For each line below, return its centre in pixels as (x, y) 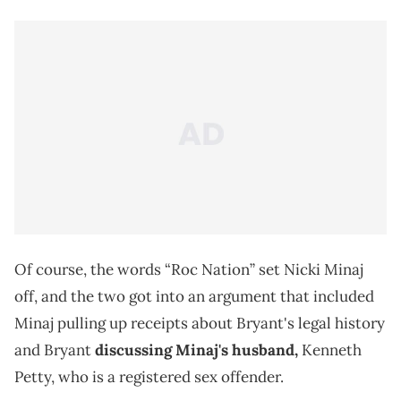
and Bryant (55, 350)
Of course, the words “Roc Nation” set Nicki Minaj (189, 270)
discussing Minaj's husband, (196, 350)
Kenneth (330, 350)
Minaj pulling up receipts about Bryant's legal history (200, 324)
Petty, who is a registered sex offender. (149, 377)
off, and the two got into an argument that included (194, 297)
